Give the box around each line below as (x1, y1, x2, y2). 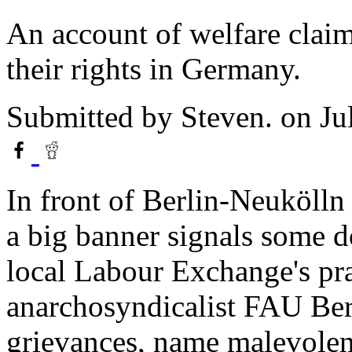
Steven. (181, 99, 273, 134)
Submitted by (6, 99, 181, 134)
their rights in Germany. (6, 51, 301, 86)
